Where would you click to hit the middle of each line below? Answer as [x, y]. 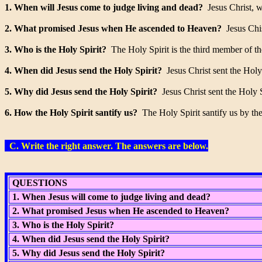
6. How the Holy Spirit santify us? [71, 113]
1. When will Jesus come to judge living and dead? [104, 7]
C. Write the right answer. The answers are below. [106, 146]
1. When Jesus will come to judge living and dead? [110, 197]
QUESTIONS [39, 183]
